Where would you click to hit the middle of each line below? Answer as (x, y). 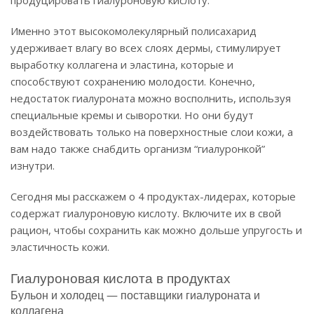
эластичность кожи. (60, 246)
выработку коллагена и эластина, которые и (122, 64)
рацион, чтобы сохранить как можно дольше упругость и (156, 230)
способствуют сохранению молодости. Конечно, (133, 81)
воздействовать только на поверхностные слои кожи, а (152, 131)
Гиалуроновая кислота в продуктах (121, 278)
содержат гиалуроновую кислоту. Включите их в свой (146, 213)
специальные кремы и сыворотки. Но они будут (132, 115)
